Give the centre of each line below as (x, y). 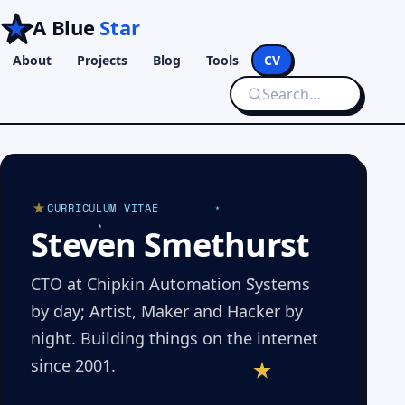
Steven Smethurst (170, 245)
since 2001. (73, 365)
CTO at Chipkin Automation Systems (170, 284)
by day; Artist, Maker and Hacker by (167, 311)
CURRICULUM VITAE (103, 207)
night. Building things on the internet (174, 338)
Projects (102, 60)
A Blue (66, 27)
